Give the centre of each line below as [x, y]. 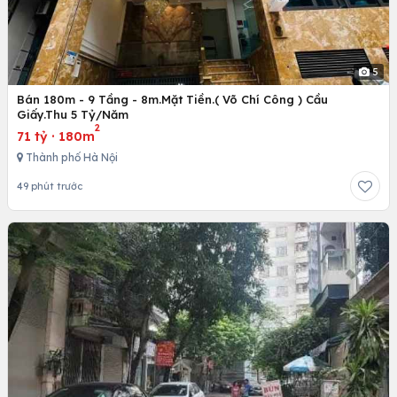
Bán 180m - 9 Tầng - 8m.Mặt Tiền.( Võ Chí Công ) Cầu [172, 100]
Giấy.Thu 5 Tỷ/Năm [73, 115]
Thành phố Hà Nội [70, 158]
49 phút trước [50, 187]
